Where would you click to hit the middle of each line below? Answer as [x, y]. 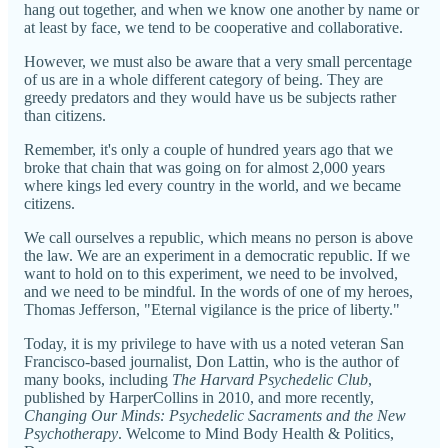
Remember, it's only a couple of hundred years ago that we [208, 150]
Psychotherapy [71, 434]
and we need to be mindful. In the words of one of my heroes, [218, 292]
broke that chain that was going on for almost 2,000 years [204, 168]
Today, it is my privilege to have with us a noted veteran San [214, 344]
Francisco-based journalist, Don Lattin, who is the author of [211, 362]
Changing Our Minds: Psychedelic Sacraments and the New [215, 416]
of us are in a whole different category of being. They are [203, 80]
